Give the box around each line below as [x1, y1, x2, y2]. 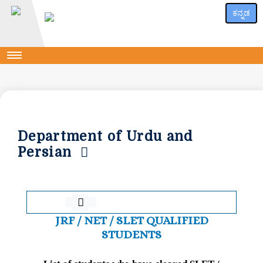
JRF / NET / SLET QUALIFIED [55, 214, 208, 228]
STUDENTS [102, 228, 161, 242]
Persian [18, 144, 81, 160]
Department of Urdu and [18, 129, 193, 144]
